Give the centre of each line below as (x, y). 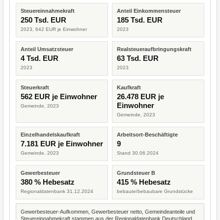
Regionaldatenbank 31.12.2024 (57, 191)
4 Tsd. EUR (40, 58)
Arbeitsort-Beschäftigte (147, 135)
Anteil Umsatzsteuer (47, 49)
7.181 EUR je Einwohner (62, 144)
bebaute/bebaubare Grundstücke (155, 191)
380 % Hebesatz (48, 182)
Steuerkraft (35, 87)
